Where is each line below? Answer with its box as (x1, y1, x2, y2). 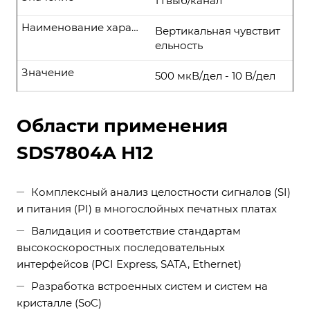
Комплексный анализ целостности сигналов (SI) (31, 185, 291, 199)
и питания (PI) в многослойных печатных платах (17, 202, 277, 215)
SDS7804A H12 (17, 142, 153, 164)
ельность (155, 39, 203, 52)
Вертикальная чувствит (155, 24, 280, 37)
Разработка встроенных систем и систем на (31, 280, 268, 293)
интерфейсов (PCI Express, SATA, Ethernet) (17, 257, 241, 271)
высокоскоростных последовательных (17, 241, 225, 254)
